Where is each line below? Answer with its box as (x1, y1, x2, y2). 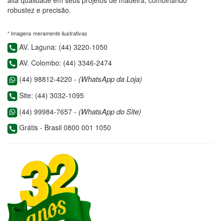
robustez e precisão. (7, 4, 71, 15)
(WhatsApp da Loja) (78, 74, 142, 84)
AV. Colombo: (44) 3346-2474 (17, 58, 112, 68)
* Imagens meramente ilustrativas (7, 29, 87, 37)
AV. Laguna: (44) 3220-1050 (17, 41, 108, 52)
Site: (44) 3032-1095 (17, 90, 84, 100)
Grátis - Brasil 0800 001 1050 (17, 122, 111, 133)
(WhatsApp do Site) (78, 106, 141, 117)
